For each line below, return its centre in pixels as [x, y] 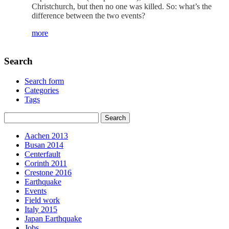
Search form [44, 81]
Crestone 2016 [48, 172]
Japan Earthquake [53, 218]
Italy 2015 [41, 209]
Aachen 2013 [46, 135]
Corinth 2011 [46, 163]
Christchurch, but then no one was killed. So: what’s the [122, 7]
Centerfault [42, 154]
